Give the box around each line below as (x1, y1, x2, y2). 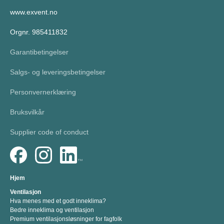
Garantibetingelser (10, 47, 68, 56)
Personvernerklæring (10, 87, 76, 96)
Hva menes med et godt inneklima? (10, 197, 106, 204)
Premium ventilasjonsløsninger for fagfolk (10, 215, 122, 222)
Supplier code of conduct (10, 127, 88, 136)
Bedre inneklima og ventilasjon (10, 206, 94, 213)
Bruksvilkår (10, 107, 44, 116)
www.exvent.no (10, 7, 57, 16)
